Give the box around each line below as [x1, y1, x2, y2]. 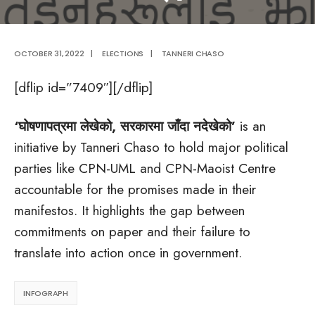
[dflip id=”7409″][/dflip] [14, 78, 153, 97]
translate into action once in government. [14, 243, 242, 262]
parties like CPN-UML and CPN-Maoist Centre [14, 159, 276, 178]
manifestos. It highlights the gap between [14, 201, 245, 220]
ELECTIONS [102, 48, 144, 59]
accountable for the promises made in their [14, 180, 256, 199]
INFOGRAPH [23, 288, 69, 299]
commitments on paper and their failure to [14, 222, 250, 241]
